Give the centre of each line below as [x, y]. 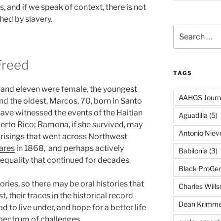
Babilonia [193, 150]
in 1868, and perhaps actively [69, 148]
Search [184, 30]
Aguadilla [193, 115]
